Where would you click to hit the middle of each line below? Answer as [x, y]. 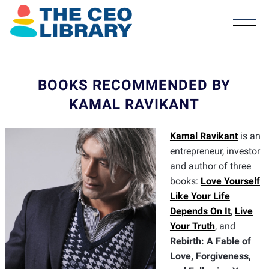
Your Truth [192, 226]
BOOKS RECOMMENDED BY [134, 85]
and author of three [210, 166]
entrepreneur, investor [215, 151]
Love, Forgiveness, [210, 256]
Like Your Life [200, 196]
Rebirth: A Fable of [210, 241]
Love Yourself [230, 181]
